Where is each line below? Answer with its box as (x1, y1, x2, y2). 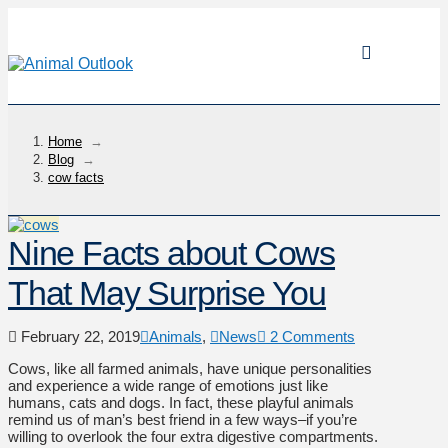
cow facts (48, 169, 104, 185)
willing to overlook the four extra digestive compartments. (8, 427, 378, 445)
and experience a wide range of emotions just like (8, 376, 328, 394)
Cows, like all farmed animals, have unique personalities (8, 359, 372, 377)
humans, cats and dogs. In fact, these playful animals (8, 393, 354, 411)
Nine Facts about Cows (8, 233, 336, 272)
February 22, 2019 (17, 327, 140, 345)
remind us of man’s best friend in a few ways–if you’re (8, 410, 357, 428)
